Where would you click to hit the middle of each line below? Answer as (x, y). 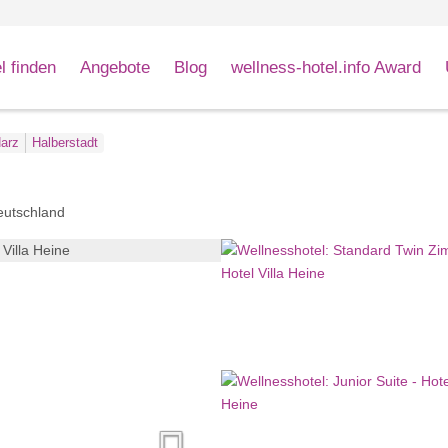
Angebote (114, 67)
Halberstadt (64, 142)
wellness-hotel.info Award (325, 67)
